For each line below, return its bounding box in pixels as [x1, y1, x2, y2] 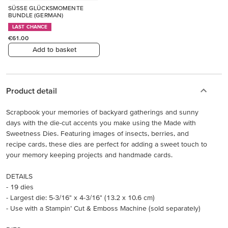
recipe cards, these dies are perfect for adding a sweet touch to [6, 139, 207, 148]
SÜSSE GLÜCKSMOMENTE [8, 4, 83, 11]
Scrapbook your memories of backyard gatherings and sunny [6, 107, 198, 116]
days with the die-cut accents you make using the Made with [6, 118, 196, 127]
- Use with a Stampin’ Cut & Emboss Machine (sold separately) [6, 204, 201, 212]
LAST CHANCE [12, 23, 48, 30]
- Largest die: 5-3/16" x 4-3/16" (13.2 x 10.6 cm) [6, 193, 155, 202]
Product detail [6, 85, 57, 95]
